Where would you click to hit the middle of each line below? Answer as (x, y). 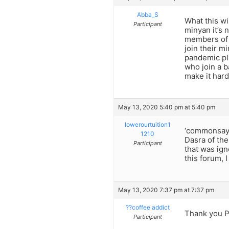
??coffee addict (147, 207)
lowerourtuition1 (147, 125)
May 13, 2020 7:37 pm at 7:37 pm (166, 190)
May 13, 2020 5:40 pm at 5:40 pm (167, 107)
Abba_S (147, 14)
